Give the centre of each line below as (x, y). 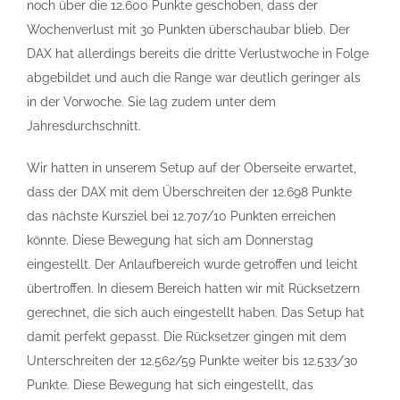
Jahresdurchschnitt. (84, 126)
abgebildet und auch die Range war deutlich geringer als (194, 78)
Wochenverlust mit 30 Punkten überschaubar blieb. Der (188, 29)
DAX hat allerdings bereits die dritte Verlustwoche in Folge (198, 54)
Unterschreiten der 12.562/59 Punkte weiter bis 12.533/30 (192, 361)
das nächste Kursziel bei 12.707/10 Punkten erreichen (181, 216)
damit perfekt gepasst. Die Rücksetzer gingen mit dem (187, 337)
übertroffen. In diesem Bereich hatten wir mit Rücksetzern (193, 288)
